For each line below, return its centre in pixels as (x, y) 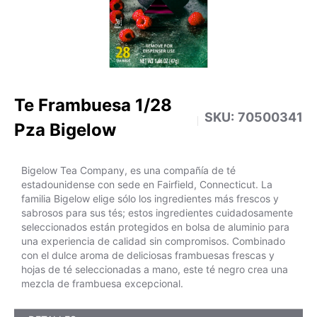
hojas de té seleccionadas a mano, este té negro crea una (155, 269)
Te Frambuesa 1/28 (93, 105)
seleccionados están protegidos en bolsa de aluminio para (155, 227)
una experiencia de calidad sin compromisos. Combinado (153, 241)
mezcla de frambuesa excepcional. (102, 283)
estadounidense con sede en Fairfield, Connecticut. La (147, 184)
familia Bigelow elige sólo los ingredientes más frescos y (150, 198)
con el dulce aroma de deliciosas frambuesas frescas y (148, 255)
